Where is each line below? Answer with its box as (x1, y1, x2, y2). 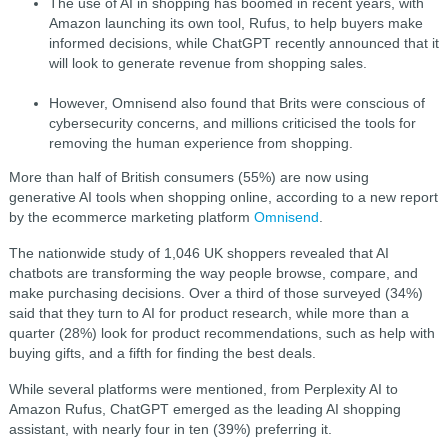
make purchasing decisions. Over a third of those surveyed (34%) (8, 284, 423, 301)
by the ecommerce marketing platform (8, 208, 254, 225)
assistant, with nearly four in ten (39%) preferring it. (8, 420, 332, 437)
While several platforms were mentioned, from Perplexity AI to (8, 380, 398, 397)
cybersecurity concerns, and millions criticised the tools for (48, 114, 416, 131)
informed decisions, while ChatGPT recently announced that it (48, 34, 439, 51)
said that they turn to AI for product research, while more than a (8, 304, 409, 321)
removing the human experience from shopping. (48, 134, 353, 151)
